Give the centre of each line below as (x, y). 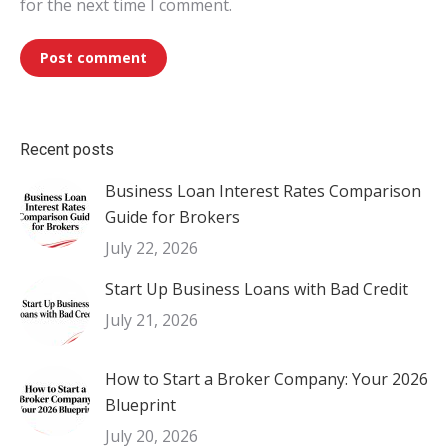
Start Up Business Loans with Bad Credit (256, 289)
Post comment (93, 57)
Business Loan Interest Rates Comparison (263, 191)
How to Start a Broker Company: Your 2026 (266, 379)
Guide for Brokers (172, 217)
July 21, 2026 (151, 320)
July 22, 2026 (151, 248)
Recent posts (67, 149)
